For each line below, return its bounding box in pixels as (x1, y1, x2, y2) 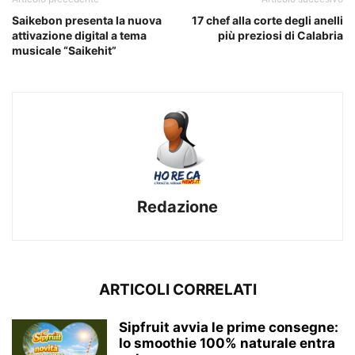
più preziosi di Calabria (218, 28, 343, 42)
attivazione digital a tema (12, 28, 147, 42)
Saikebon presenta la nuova (12, 13, 162, 27)
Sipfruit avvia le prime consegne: (119, 319, 338, 335)
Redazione (137, 197, 218, 216)
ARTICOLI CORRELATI (98, 280, 257, 299)
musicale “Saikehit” (12, 43, 116, 57)
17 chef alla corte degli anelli (192, 13, 343, 27)
